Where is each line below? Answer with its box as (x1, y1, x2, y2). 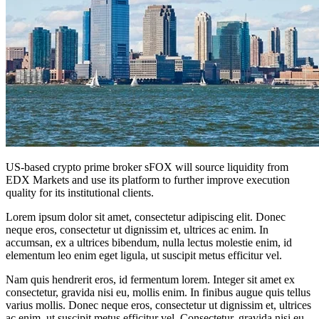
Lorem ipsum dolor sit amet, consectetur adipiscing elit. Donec (6, 211, 286, 223)
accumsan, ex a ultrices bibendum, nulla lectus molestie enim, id (6, 236, 292, 249)
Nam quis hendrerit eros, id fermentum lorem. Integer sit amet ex (6, 273, 295, 286)
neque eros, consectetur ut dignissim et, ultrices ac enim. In (6, 224, 268, 236)
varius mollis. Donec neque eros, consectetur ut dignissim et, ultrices (6, 299, 311, 311)
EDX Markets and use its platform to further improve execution (6, 174, 290, 186)
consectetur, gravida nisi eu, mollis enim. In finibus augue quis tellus (6, 286, 310, 298)
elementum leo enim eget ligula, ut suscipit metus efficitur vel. (6, 249, 282, 261)
